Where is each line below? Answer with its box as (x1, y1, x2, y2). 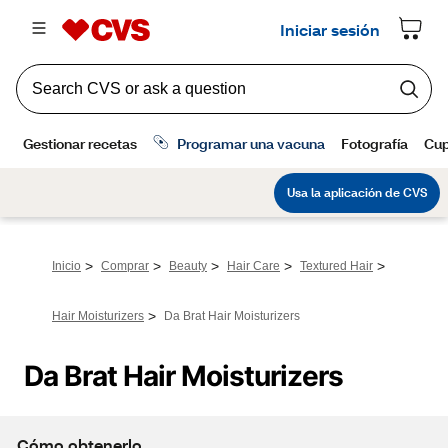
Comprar (101, 259, 149, 273)
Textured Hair (300, 259, 373, 273)
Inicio (52, 259, 81, 273)
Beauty (169, 259, 207, 273)
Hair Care (227, 259, 280, 273)
